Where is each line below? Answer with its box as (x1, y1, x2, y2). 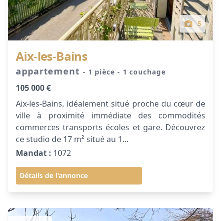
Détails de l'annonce (20, 171, 88, 180)
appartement (16, 65, 83, 77)
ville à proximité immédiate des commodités (16, 110, 205, 121)
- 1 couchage (117, 67, 166, 76)
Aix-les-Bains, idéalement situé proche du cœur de (16, 98, 205, 109)
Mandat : (16, 147, 51, 158)
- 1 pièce (82, 67, 117, 76)
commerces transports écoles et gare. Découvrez (16, 122, 205, 133)
